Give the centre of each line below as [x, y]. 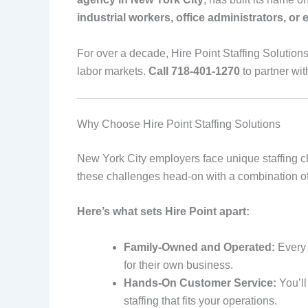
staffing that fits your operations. [200, 300]
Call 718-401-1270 [194, 71]
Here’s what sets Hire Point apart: [163, 212]
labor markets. [113, 71]
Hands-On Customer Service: [200, 283]
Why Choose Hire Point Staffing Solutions [179, 124]
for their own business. [178, 265]
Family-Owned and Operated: [199, 247]
